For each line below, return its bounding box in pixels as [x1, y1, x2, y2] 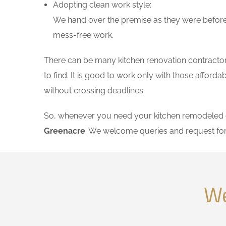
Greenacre [44, 126, 85, 136]
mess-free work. [53, 30, 114, 40]
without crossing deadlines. [44, 86, 145, 95]
